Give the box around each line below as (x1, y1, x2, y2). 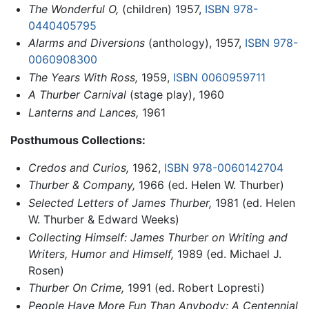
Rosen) (28, 263, 64, 277)
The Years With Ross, (28, 70, 138, 84)
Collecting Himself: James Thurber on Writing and (28, 230, 288, 244)
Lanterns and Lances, (28, 105, 139, 119)
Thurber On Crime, (28, 281, 124, 295)
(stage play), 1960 (126, 88, 224, 102)
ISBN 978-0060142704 (163, 160, 283, 175)
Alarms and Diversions (28, 36, 145, 50)
